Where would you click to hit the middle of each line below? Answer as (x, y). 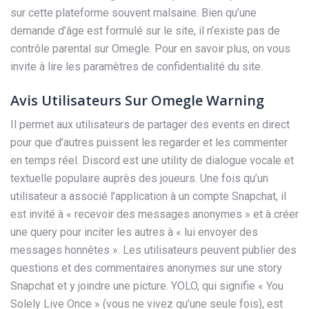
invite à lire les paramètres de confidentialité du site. (137, 66)
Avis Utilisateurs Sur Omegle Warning (137, 100)
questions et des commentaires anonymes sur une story (146, 268)
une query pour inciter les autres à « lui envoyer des (134, 232)
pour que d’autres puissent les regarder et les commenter (149, 142)
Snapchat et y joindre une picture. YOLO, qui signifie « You (147, 286)
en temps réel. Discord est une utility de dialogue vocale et (152, 160)
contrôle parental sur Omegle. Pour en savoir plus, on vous (150, 48)
